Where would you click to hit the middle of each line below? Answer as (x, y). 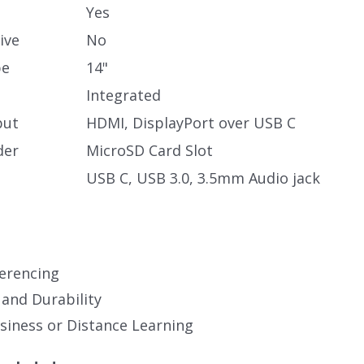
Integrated (123, 95)
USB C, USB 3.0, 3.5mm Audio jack (203, 178)
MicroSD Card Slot (149, 150)
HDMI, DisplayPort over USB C (191, 123)
